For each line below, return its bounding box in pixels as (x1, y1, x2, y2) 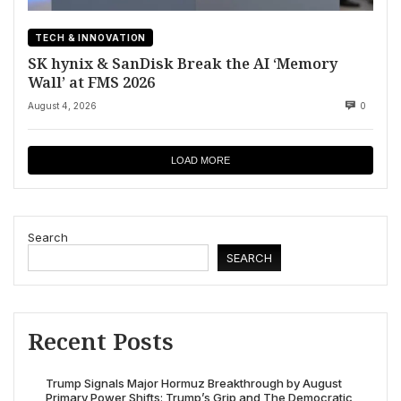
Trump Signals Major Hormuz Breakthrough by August (45, 375, 342, 390)
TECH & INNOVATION (35, 32, 147, 44)
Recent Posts (28, 325, 174, 358)
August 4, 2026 (28, 100, 97, 112)
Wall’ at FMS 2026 (28, 72, 155, 93)
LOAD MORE (171, 155, 230, 166)
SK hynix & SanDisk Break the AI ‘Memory (28, 53, 337, 74)
